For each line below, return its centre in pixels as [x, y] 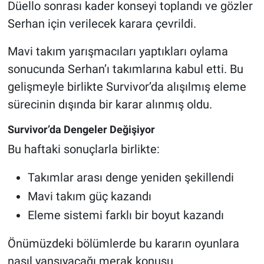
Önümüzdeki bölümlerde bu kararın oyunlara [123, 244]
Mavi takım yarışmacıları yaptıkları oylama [118, 51]
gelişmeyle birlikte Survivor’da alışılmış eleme [127, 86]
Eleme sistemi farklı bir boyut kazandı [126, 215]
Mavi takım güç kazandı [89, 197]
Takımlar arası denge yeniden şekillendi [131, 178]
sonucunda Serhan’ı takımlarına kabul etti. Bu [125, 69]
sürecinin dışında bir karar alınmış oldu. [110, 104]
